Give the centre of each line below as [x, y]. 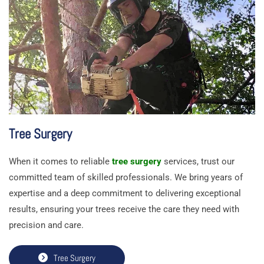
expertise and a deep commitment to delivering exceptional [125, 194]
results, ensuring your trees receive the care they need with [124, 209]
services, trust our [198, 162]
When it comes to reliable [60, 162]
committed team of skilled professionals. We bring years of [126, 178]
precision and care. [46, 225]
